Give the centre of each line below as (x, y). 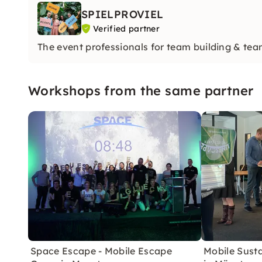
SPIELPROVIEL (123, 14)
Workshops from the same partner (141, 90)
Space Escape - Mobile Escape (101, 251)
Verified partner (127, 29)
